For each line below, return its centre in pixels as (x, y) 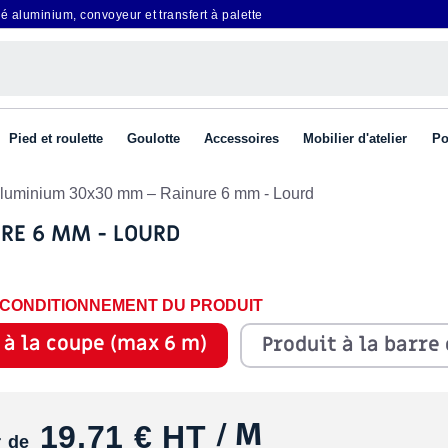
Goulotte (153, 139)
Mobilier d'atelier (355, 139)
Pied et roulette (56, 139)
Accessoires (241, 139)
